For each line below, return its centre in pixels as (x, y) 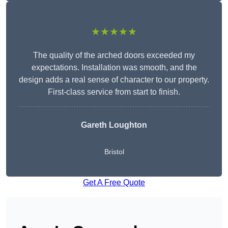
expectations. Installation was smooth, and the (114, 68)
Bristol (114, 152)
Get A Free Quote (114, 183)
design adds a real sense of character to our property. (114, 80)
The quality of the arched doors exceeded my (114, 55)
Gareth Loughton (114, 125)
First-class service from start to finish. (114, 92)
